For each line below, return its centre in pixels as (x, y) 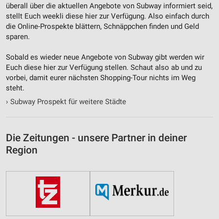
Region (22, 150)
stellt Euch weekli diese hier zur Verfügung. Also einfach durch (108, 16)
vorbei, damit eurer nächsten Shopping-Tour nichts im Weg (101, 77)
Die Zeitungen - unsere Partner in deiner (96, 138)
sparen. (18, 36)
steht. (15, 88)
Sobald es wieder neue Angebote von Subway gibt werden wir (105, 57)
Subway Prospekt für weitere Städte (67, 102)
